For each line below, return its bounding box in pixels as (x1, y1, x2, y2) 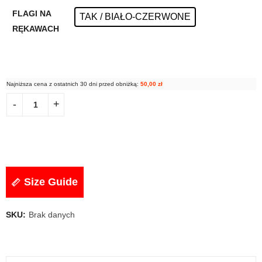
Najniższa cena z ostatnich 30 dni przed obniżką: (6, 80, 140, 87)
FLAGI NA (12, 8, 51, 18)
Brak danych (29, 209, 75, 219)
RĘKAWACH (12, 23, 59, 33)
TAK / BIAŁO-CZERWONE (80, 11, 191, 22)
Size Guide (24, 175, 78, 188)
